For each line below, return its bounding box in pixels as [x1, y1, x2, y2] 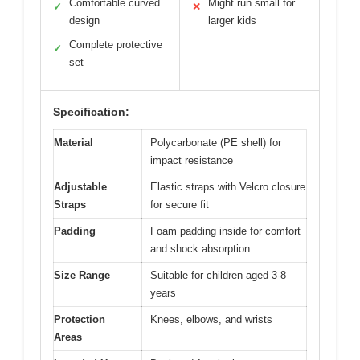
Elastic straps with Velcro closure [150, 180, 305, 193]
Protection [54, 313, 105, 325]
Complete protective [69, 38, 162, 51]
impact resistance [150, 153, 233, 166]
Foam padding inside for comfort [150, 224, 301, 237]
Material [54, 136, 93, 149]
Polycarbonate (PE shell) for [150, 136, 281, 149]
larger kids [208, 14, 256, 27]
